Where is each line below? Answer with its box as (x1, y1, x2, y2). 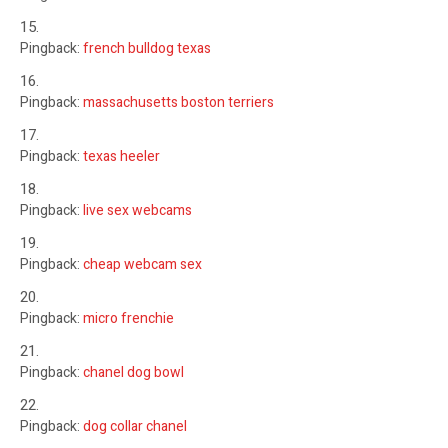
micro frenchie (83, 307, 174, 329)
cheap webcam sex (83, 253, 202, 275)
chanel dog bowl (83, 361, 184, 383)
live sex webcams (83, 199, 192, 221)
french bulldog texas (83, 37, 211, 59)
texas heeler (83, 145, 160, 167)
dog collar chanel (83, 415, 187, 437)
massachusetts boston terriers (83, 91, 274, 113)
